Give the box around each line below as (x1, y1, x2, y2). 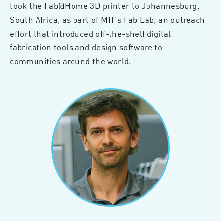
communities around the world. (10, 54, 132, 67)
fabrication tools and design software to (10, 40, 163, 53)
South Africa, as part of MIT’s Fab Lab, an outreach (10, 13, 205, 25)
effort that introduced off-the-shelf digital (10, 27, 171, 39)
